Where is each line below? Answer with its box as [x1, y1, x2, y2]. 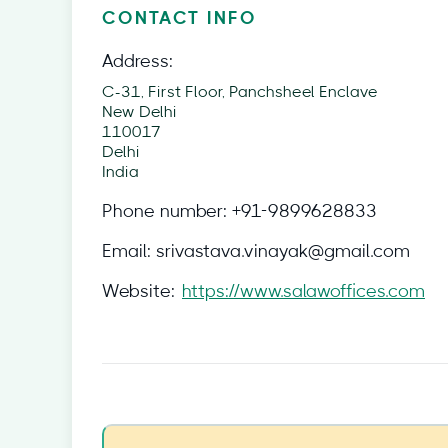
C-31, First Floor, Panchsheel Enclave [102, 84, 378, 100]
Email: [102, 243, 151, 261]
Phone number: [102, 203, 227, 221]
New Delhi [102, 104, 177, 120]
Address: [102, 53, 173, 71]
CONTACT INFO [102, 10, 257, 28]
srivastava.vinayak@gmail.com [156, 243, 410, 261]
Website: [102, 283, 180, 301]
